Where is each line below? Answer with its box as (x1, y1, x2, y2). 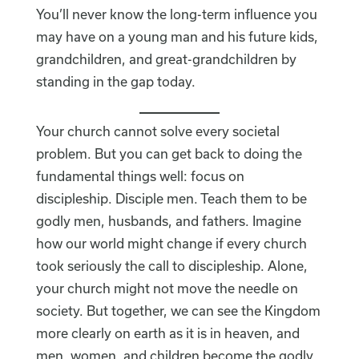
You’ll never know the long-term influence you (35, 6, 317, 22)
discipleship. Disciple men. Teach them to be (35, 191, 307, 207)
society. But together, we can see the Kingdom (35, 303, 321, 319)
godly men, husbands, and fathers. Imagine (35, 213, 301, 229)
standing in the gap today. (35, 74, 196, 90)
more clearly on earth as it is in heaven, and (35, 325, 300, 341)
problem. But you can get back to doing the (35, 146, 302, 162)
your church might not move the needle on (35, 280, 298, 296)
